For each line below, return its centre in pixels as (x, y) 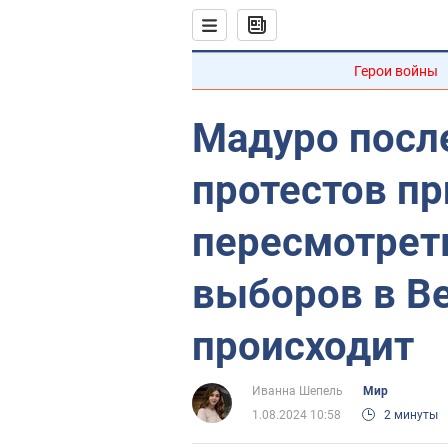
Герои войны (396, 71)
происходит (303, 346)
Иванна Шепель (297, 391)
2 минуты (411, 415)
